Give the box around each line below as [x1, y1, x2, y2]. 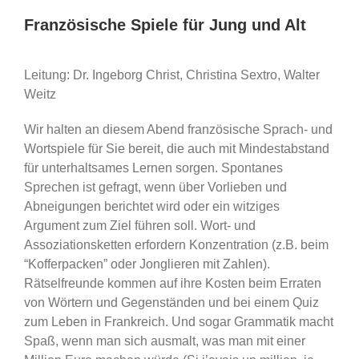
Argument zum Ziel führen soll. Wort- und [23, 218, 256, 232]
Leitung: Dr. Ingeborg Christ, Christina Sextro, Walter [23, 67, 320, 82]
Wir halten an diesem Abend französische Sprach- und [23, 122, 333, 136]
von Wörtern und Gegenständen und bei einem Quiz [23, 295, 319, 309]
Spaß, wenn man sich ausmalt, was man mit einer [23, 333, 305, 348]
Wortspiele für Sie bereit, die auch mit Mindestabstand [23, 141, 329, 155]
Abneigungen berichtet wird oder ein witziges [23, 199, 280, 213]
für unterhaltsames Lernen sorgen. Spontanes [23, 160, 283, 175]
